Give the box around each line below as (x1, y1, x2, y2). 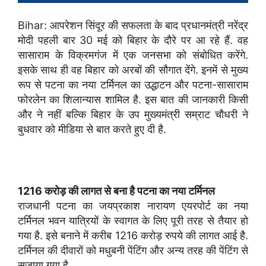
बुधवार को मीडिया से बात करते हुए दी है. (18, 122, 166, 135)
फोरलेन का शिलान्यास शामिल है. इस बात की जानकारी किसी (18, 93, 248, 106)
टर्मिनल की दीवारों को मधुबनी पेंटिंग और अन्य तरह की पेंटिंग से (18, 243, 248, 256)
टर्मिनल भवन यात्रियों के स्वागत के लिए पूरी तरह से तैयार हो (18, 214, 248, 227)
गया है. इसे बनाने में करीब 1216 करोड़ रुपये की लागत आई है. (18, 229, 248, 242)
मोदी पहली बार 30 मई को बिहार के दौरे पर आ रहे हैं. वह (18, 33, 248, 46)
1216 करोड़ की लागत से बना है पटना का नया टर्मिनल (18, 184, 215, 197)
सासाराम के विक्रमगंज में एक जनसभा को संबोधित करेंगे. (18, 48, 248, 61)
